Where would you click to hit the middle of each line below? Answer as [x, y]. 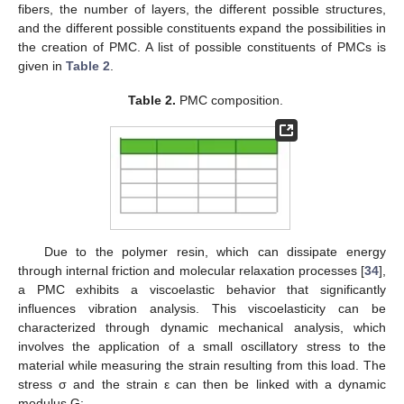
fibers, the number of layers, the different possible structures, [202, 9]
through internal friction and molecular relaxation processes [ [191, 271]
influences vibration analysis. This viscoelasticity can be [202, 309]
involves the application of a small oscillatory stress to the [202, 347]
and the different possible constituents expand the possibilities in [202, 28]
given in [42, 66]
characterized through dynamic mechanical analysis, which [202, 328]
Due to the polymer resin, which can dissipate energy [215, 252]
